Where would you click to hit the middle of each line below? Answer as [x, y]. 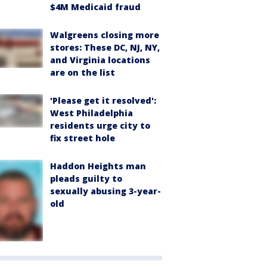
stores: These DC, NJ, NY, [105, 47]
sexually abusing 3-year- [105, 191]
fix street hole [83, 138]
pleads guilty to [86, 178]
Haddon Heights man [98, 166]
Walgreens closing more [105, 35]
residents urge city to [100, 125]
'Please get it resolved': [103, 100]
